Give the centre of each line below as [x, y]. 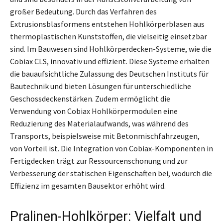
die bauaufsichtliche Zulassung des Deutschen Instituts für [109, 73]
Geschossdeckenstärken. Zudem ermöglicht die [90, 98]
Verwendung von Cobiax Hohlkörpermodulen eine [94, 111]
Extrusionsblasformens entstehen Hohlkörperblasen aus [107, 24]
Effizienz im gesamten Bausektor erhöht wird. [88, 185]
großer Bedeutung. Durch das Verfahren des [83, 11]
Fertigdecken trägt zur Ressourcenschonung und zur [99, 161]
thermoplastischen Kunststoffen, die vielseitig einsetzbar [109, 36]
